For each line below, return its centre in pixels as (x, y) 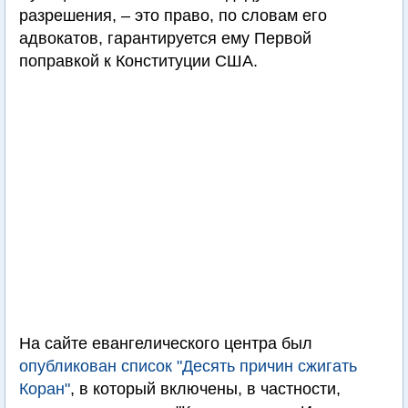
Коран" (45, 389)
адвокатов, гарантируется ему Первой (165, 38)
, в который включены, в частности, (205, 389)
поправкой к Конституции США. (138, 61)
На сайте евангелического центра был (166, 343)
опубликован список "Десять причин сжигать (188, 366)
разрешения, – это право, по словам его (173, 15)
